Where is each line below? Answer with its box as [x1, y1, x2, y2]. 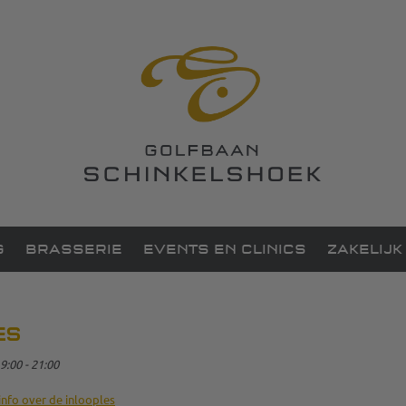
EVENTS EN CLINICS [143, 241, 306, 257]
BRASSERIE [25, 241, 122, 257]
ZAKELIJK [327, 241, 402, 257]
